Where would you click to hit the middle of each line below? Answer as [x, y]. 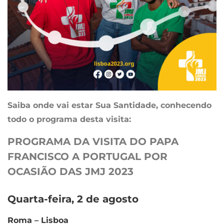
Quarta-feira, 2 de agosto [73, 199]
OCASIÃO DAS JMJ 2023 [70, 172]
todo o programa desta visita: [69, 119]
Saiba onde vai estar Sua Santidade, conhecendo [109, 105]
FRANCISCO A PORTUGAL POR [87, 157]
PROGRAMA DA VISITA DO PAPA [93, 142]
